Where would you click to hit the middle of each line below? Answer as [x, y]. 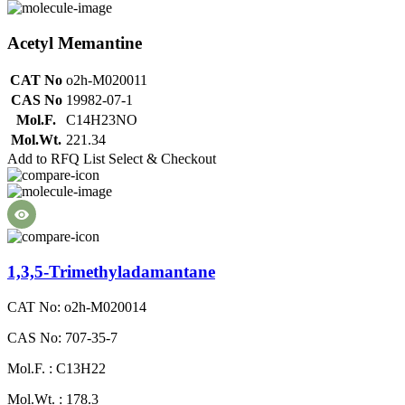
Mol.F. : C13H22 [57, 368]
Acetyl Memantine [75, 42]
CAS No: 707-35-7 [62, 337]
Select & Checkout [162, 159]
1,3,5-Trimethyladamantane [111, 272]
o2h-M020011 [107, 80]
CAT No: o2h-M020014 [77, 306]
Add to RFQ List [56, 159]
